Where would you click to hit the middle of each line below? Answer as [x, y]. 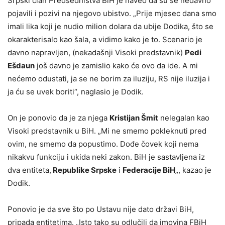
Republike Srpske [84, 170]
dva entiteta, [29, 170]
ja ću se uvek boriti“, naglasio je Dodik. [76, 92]
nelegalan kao [184, 118]
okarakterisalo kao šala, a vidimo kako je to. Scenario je [105, 40]
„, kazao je [193, 170]
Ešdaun [21, 66]
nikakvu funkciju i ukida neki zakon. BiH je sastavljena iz [106, 157]
